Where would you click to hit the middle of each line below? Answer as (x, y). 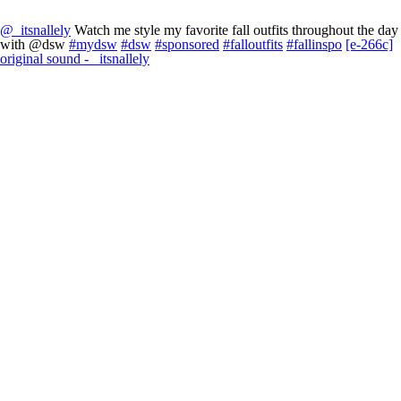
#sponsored (187, 44)
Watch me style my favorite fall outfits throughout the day (235, 30)
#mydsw (93, 44)
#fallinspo (314, 44)
